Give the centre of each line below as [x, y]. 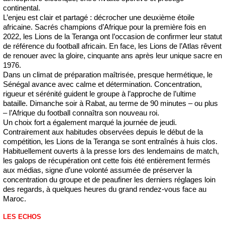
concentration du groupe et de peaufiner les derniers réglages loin [109, 180]
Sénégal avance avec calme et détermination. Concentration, [102, 84]
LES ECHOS [22, 217]
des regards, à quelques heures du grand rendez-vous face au [105, 189]
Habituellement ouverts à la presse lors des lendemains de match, [111, 151]
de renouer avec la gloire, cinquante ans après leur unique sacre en [113, 55]
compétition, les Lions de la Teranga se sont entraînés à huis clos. [110, 141]
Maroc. [15, 199]
